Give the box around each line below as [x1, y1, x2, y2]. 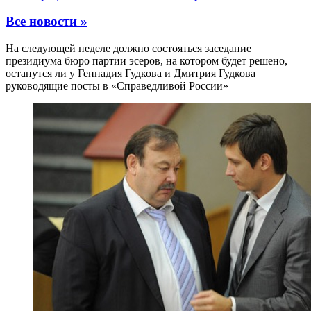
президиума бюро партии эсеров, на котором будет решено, [6, 55, 287, 67]
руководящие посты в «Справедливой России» [6, 80, 228, 92]
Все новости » [6, 14, 87, 29]
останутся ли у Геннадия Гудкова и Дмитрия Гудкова [6, 67, 255, 80]
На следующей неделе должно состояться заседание [6, 42, 251, 55]
